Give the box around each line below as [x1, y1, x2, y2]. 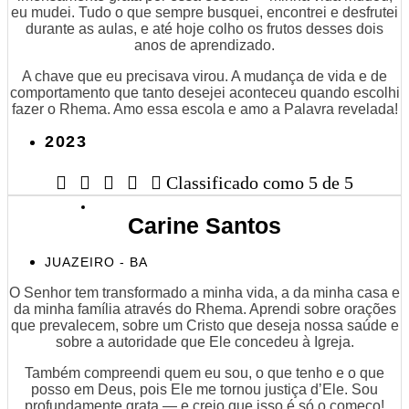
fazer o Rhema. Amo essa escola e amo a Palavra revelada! [11, 100, 398, 117]
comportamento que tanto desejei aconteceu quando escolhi [9, 84, 400, 100]
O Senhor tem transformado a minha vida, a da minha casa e [9, 284, 400, 300]
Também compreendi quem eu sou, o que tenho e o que [25, 364, 384, 381]
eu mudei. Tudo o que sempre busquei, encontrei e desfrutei [11, 4, 398, 20]
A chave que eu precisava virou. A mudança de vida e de [22, 68, 387, 84]
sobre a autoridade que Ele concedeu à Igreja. [55, 333, 354, 350]
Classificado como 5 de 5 [166, 172, 353, 193]
